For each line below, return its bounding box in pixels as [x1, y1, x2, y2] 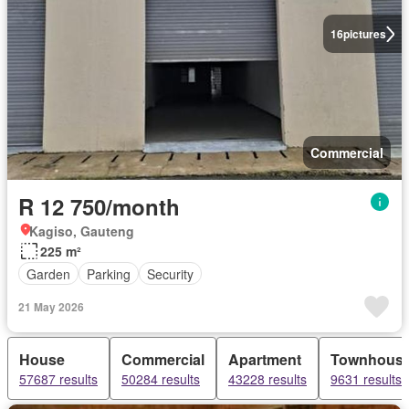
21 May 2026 [18, 299, 84, 316]
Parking [87, 264, 131, 283]
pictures [342, 26, 386, 43]
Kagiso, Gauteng [29, 222, 134, 241]
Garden [26, 264, 70, 283]
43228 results [228, 370, 307, 389]
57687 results [19, 370, 98, 389]
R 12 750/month [18, 191, 180, 223]
